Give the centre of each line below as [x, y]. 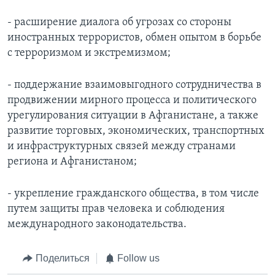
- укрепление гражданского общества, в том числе [133, 194]
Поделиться [62, 258]
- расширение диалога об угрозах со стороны [119, 23]
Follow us [138, 258]
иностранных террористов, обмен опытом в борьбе [134, 38]
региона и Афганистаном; [72, 162]
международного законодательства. [97, 225]
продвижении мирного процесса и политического [132, 101]
